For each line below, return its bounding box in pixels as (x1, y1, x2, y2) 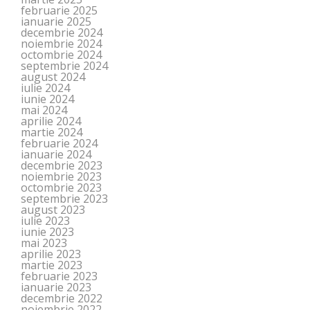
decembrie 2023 (21, 157, 102, 173)
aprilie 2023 (21, 246, 81, 262)
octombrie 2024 (21, 46, 102, 62)
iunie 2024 (21, 91, 74, 107)
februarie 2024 (21, 135, 98, 151)
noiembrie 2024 (21, 35, 102, 51)
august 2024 (21, 69, 85, 84)
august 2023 (21, 201, 85, 217)
